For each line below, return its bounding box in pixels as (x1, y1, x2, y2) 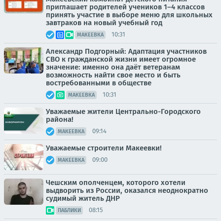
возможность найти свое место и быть (46, 70, 181, 79)
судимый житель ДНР (46, 193, 120, 203)
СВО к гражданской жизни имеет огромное (46, 54, 196, 64)
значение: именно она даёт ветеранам (46, 62, 180, 72)
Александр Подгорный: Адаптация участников (46, 46, 207, 56)
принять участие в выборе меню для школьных (46, 10, 213, 19)
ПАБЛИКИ (58, 207, 81, 214)
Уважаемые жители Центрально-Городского (46, 107, 201, 116)
